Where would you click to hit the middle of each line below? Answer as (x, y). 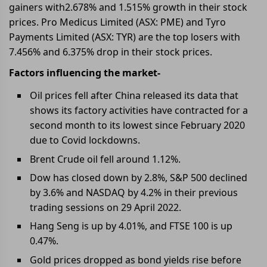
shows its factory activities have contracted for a (139, 111)
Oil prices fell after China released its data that (134, 96)
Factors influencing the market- (85, 73)
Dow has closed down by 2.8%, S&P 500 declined (139, 177)
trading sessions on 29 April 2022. (106, 207)
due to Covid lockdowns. (85, 140)
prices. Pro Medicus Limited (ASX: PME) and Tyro (117, 22)
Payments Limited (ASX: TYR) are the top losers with (125, 37)
